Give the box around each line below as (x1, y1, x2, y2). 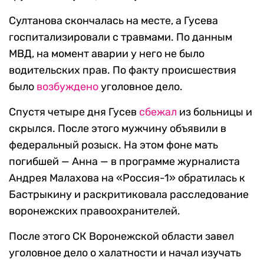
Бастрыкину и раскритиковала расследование (9, 188, 249, 202)
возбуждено (37, 80, 98, 94)
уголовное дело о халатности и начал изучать (9, 246, 241, 260)
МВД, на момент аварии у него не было (9, 47, 204, 61)
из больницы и (177, 105, 252, 119)
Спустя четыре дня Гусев (9, 105, 139, 119)
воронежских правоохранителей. (9, 204, 180, 218)
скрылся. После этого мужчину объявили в (9, 122, 226, 136)
